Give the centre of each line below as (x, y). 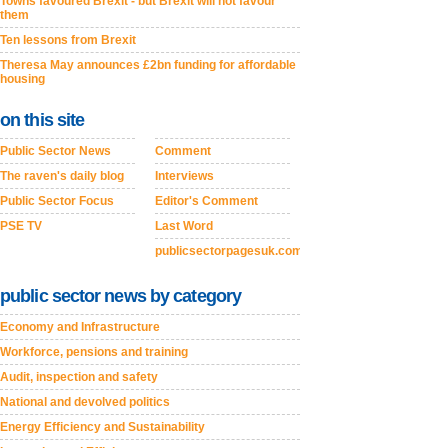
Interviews (184, 176)
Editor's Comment (206, 201)
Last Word (184, 226)
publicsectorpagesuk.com (229, 251)
